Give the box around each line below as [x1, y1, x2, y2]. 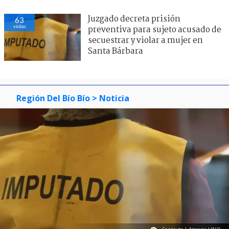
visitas [13, 23, 26, 29]
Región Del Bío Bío [16, 92, 90, 104]
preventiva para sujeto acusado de [88, 23, 221, 36]
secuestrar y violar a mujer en [88, 34, 203, 47]
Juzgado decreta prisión [88, 12, 180, 26]
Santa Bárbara [88, 44, 143, 58]
